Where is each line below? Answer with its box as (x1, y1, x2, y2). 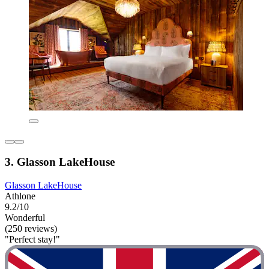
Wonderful (5, 212, 45, 223)
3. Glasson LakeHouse (5, 155, 115, 168)
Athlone (5, 190, 35, 201)
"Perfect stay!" (5, 234, 60, 244)
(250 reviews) (5, 223, 57, 234)
